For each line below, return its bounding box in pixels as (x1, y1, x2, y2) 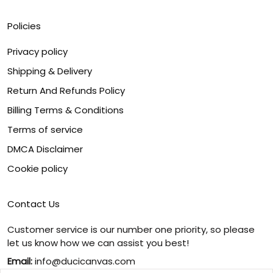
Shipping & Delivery (7, 65, 92, 77)
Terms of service (7, 123, 83, 136)
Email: (7, 255, 32, 268)
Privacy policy (7, 45, 68, 58)
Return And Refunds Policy (7, 84, 125, 97)
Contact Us (7, 197, 60, 210)
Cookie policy (7, 162, 68, 175)
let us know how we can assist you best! (7, 236, 189, 249)
